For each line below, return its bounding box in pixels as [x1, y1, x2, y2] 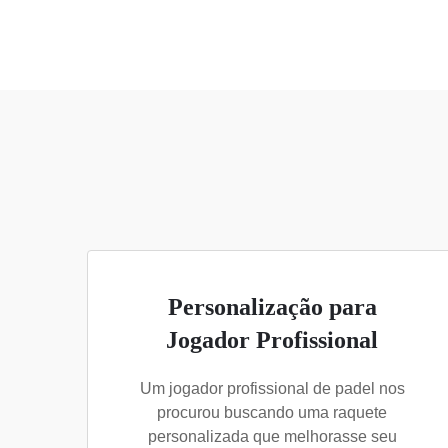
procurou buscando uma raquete [157, 404, 387, 421]
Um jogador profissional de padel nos [139, 380, 405, 397]
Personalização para [167, 294, 377, 320]
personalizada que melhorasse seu [147, 428, 397, 445]
